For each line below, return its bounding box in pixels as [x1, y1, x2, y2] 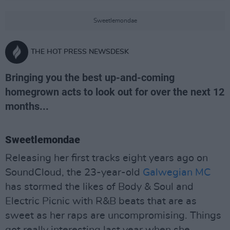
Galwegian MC [143, 167, 211, 178]
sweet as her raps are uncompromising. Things [5, 210, 221, 221]
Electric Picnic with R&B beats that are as [5, 196, 197, 206]
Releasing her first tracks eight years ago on [5, 153, 208, 163]
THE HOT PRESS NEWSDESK [31, 48, 129, 55]
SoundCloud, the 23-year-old [5, 167, 143, 178]
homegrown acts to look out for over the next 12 [5, 86, 224, 98]
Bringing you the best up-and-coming [5, 71, 175, 84]
